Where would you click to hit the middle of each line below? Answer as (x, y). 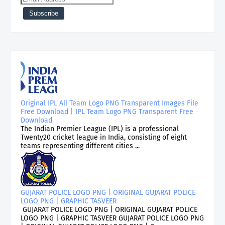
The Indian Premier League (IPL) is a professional (100, 129)
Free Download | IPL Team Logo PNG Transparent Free (107, 111)
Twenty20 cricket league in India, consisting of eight (104, 137)
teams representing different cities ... (80, 146)
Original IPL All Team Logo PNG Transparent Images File (109, 103)
